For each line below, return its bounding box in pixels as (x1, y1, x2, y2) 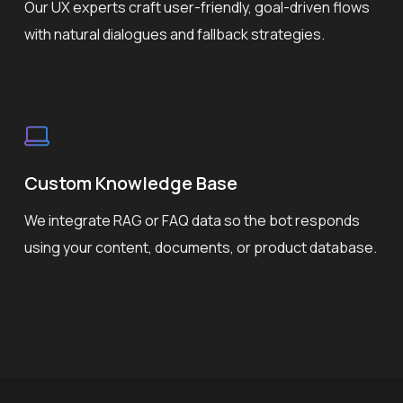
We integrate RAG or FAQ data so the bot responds (23, 210, 360, 230)
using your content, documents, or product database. (23, 237, 377, 257)
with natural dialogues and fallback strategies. (23, 23, 325, 44)
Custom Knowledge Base (23, 170, 237, 195)
